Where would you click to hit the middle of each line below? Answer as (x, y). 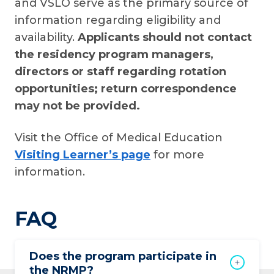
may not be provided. (77, 106)
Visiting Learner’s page (83, 155)
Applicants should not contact (165, 37)
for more (177, 155)
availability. (46, 37)
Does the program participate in (123, 256)
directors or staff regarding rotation (120, 72)
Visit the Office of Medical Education (119, 138)
